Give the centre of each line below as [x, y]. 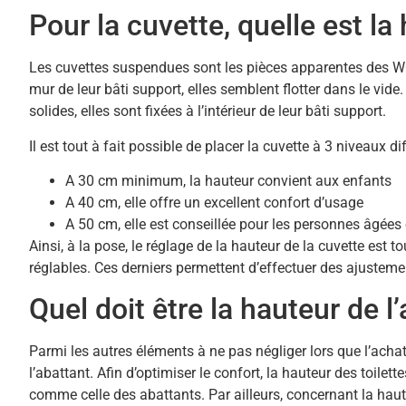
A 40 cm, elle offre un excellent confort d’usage [214, 203]
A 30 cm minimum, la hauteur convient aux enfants [228, 181]
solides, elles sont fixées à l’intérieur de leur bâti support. [208, 111]
